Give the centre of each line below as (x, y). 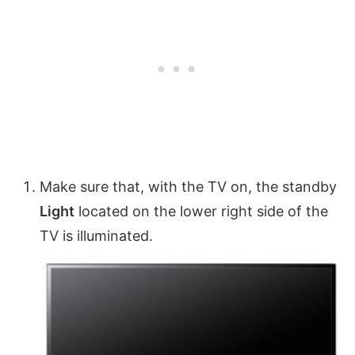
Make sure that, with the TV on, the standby (188, 187)
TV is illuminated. (96, 236)
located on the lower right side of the (201, 212)
